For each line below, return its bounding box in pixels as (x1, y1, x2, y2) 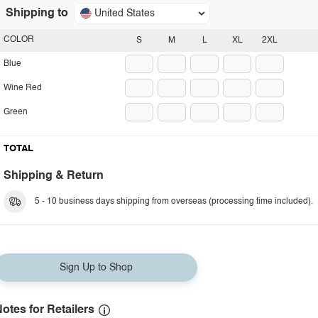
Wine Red (4, 84, 42, 92)
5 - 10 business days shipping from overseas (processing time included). (35, 197, 313, 206)
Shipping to (6, 8, 68, 19)
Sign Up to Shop (59, 263, 133, 273)
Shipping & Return (4, 170, 104, 182)
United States (94, 9, 155, 18)
